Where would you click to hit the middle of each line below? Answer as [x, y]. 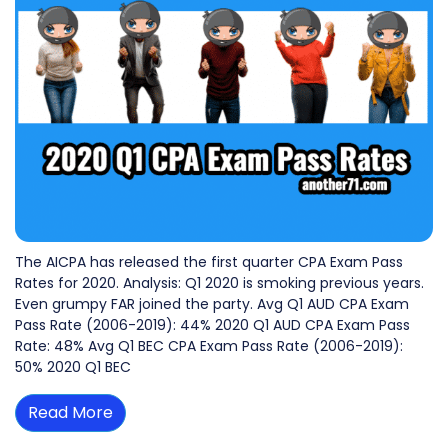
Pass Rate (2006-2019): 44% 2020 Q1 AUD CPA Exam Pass [212, 325]
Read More [70, 413]
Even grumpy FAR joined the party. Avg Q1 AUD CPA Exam [212, 304]
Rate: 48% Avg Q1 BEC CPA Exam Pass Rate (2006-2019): [209, 346]
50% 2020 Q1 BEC [73, 367]
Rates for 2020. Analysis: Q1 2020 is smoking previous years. [219, 283]
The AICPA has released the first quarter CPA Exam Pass [209, 262]
